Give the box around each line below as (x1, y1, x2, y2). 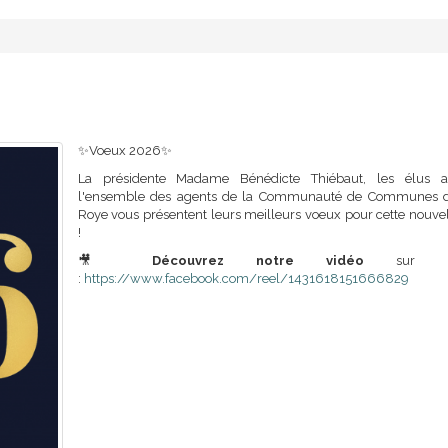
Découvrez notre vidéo (152, 253, 365, 269)
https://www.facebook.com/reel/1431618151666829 (83, 271, 409, 287)
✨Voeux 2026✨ (77, 143, 172, 159)
